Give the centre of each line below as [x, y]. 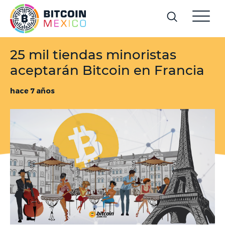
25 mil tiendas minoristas [93, 55]
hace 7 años [32, 91]
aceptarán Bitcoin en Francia [107, 70]
